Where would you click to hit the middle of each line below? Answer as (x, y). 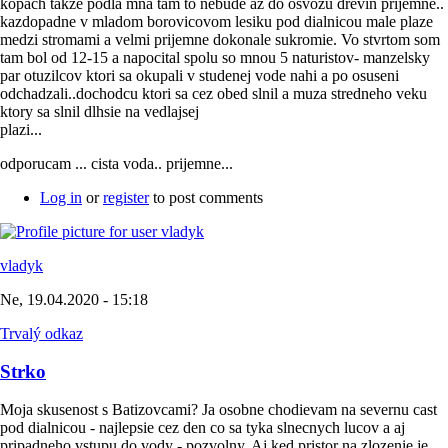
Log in (61, 197)
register (126, 197)
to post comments (206, 197)
